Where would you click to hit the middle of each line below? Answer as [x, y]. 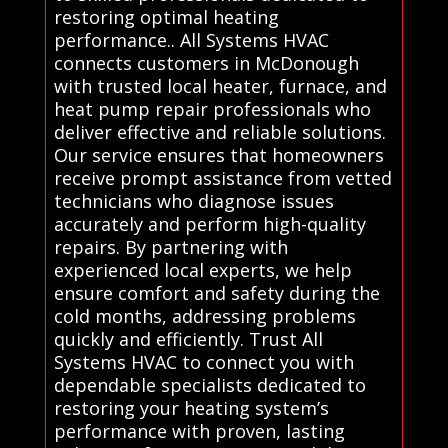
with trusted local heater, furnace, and [220, 85]
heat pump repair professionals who [212, 108]
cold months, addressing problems [204, 315]
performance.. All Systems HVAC [191, 39]
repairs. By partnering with [170, 246]
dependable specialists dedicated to [209, 384]
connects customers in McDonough [206, 62]
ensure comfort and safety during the [216, 292]
